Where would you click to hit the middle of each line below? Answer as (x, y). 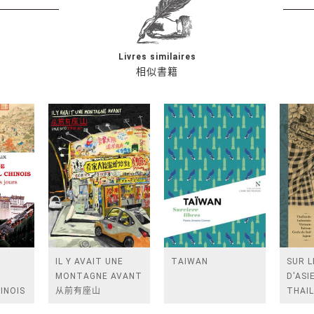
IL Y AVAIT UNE (89, 261)
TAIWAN (190, 261)
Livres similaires (157, 57)
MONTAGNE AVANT (99, 276)
